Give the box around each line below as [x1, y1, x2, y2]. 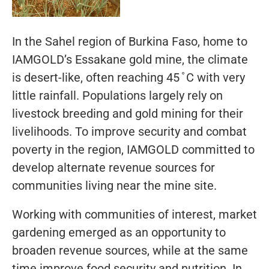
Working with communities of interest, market [12, 207, 257, 222]
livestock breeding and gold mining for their [12, 106, 243, 121]
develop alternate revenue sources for [12, 160, 215, 175]
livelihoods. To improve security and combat [12, 124, 247, 139]
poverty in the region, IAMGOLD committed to [12, 142, 255, 157]
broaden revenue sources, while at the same [12, 243, 248, 258]
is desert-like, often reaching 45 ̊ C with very [12, 70, 245, 85]
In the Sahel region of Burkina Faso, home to [12, 34, 247, 49]
